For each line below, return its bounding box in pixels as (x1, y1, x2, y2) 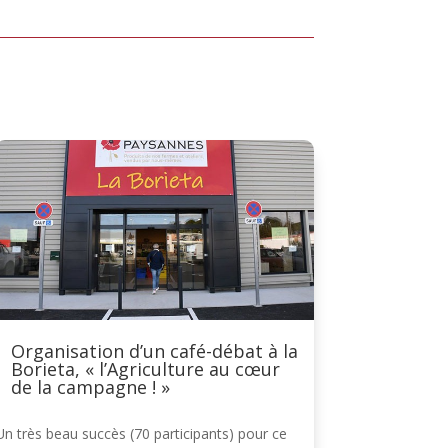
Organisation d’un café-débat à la (10, 338, 298, 363)
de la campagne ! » (10, 374, 170, 399)
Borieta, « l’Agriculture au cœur (10, 356, 280, 381)
